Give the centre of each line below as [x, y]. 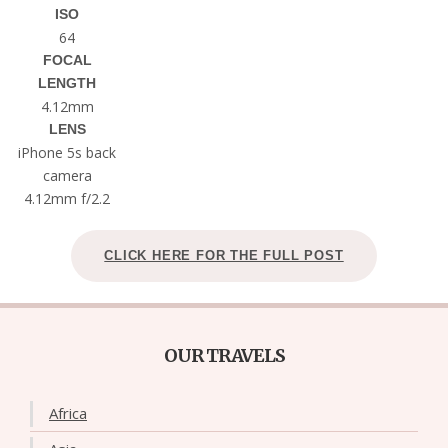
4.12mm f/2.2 [67, 198]
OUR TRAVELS [224, 355]
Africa [68, 413]
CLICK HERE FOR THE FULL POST [224, 255]
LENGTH [67, 82]
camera [67, 175]
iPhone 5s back [67, 152]
